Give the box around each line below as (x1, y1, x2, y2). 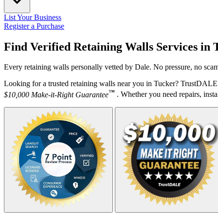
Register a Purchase (4, 21, 64, 30)
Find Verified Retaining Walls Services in (4, 40, 213, 53)
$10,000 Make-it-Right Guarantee (4, 90, 109, 99)
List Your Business (4, 13, 61, 21)
